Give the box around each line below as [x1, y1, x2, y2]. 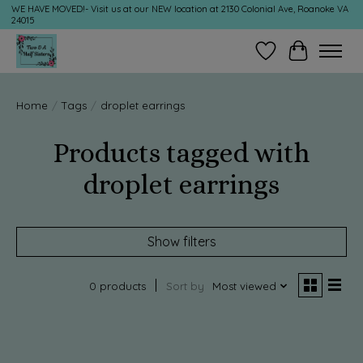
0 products [88, 279, 146, 293]
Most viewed [211, 279, 276, 293]
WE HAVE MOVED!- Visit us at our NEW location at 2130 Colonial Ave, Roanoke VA [11, 3, 348, 15]
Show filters [147, 233, 216, 250]
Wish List [265, 50, 318, 67]
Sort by [165, 279, 204, 293]
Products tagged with [53, 137, 310, 169]
